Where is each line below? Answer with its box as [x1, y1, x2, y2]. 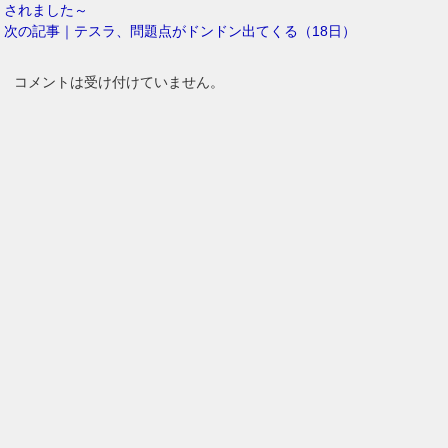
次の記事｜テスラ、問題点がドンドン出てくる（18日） [4, 23, 357, 40]
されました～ [4, 2, 89, 19]
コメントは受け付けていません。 [14, 74, 225, 91]
